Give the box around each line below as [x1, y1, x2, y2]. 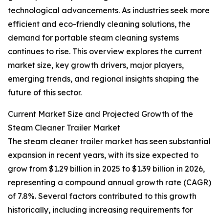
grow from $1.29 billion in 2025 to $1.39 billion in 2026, [8, 164, 205, 174]
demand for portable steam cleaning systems [8, 33, 179, 43]
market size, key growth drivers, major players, [8, 60, 184, 70]
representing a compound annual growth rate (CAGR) [8, 177, 211, 188]
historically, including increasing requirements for [8, 205, 193, 215]
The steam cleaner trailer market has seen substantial [8, 136, 211, 147]
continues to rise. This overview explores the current [8, 46, 202, 57]
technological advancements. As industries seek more [8, 5, 210, 16]
